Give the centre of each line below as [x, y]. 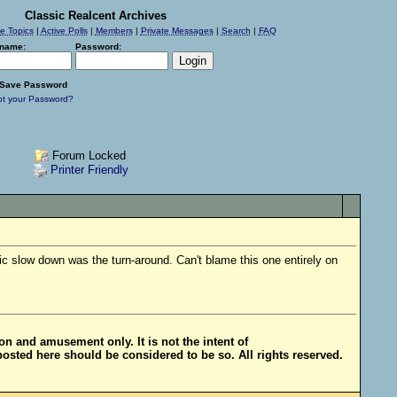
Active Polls [64, 31]
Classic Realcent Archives [96, 16]
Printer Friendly [89, 170]
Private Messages [177, 31]
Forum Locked [87, 156]
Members [114, 31]
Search [236, 31]
